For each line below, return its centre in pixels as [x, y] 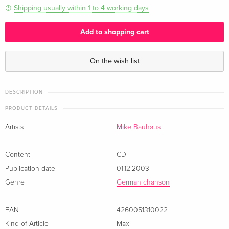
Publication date [30, 168]
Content [18, 155]
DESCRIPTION [24, 92]
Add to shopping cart [114, 32]
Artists [14, 127]
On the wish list [114, 61]
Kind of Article [27, 224]
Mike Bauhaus [139, 127]
